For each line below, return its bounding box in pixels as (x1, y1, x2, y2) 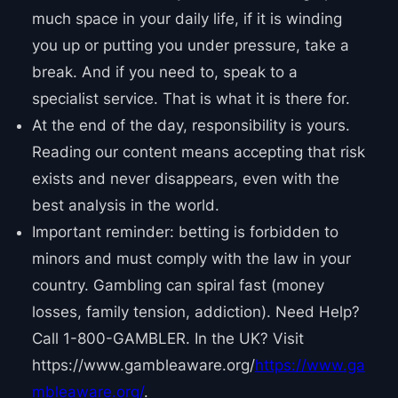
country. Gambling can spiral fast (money (31, 276, 324, 295)
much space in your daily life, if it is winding (31, 10, 342, 28)
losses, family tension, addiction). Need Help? (31, 303, 360, 322)
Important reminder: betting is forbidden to (31, 223, 338, 242)
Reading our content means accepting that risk (31, 143, 365, 162)
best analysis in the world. (31, 196, 219, 215)
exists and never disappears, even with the (31, 170, 339, 188)
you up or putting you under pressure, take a (31, 36, 349, 55)
